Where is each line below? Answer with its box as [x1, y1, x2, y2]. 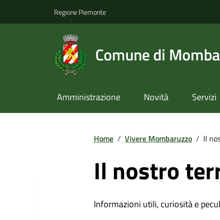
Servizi [192, 90, 217, 104]
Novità [143, 90, 168, 104]
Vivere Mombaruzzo [124, 132, 192, 144]
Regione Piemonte [54, 6, 106, 17]
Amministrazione [56, 90, 120, 104]
